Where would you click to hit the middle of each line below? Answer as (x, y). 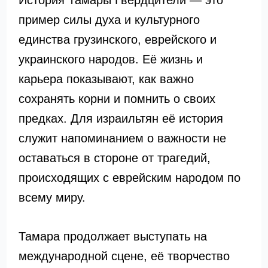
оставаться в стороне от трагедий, (114, 158)
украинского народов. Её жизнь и (110, 59)
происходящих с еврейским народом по (129, 178)
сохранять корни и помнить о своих (117, 99)
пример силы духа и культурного (109, 20)
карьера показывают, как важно (106, 79)
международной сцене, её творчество (124, 256)
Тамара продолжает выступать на (112, 236)
